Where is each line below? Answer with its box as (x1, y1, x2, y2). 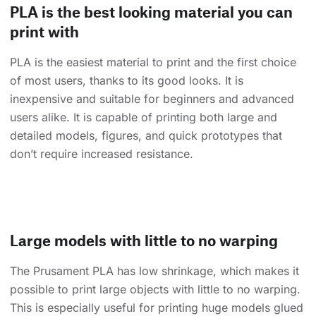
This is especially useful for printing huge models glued (10, 300, 303, 315)
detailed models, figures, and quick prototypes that (10, 128, 282, 142)
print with (10, 22, 79, 40)
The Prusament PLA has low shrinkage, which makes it (10, 263, 299, 278)
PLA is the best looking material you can (10, 2, 293, 20)
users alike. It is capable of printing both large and (10, 109, 277, 124)
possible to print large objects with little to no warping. (10, 281, 300, 296)
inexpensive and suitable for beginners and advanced (10, 91, 294, 106)
